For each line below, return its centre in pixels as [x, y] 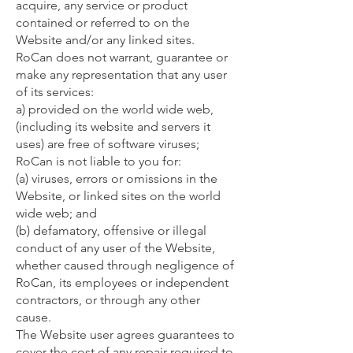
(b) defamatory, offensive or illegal [111, 230]
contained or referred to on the [103, 22]
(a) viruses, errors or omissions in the [117, 178]
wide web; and [56, 213]
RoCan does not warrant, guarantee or [122, 57]
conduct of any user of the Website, [115, 248]
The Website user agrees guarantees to [125, 334]
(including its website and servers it [113, 126]
